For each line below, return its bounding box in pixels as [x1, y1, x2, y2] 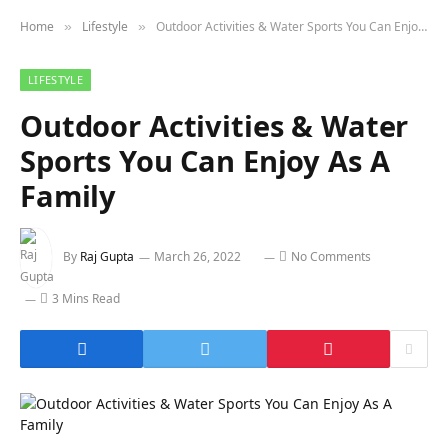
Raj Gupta [80, 248, 134, 266]
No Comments [291, 248, 371, 266]
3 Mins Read [52, 290, 120, 307]
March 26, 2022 [154, 248, 241, 266]
